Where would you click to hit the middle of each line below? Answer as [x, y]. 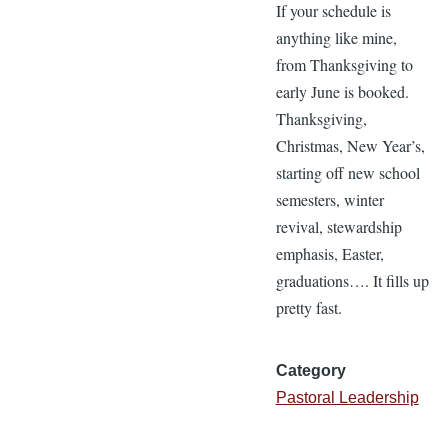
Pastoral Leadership [347, 398]
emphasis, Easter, [329, 254]
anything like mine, [336, 38]
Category [310, 371]
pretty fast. [308, 308]
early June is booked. [342, 92]
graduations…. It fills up [352, 281]
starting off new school [347, 173]
